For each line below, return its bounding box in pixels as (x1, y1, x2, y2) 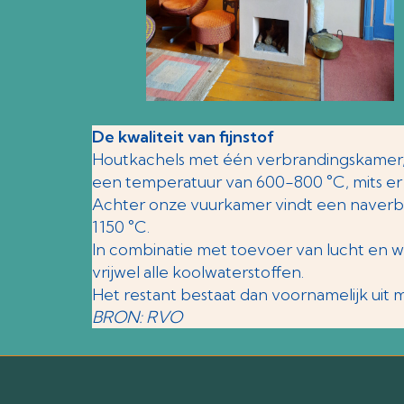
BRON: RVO (92, 307, 182, 327)
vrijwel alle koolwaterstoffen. (92, 262, 304, 282)
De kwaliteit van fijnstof (92, 126, 274, 147)
